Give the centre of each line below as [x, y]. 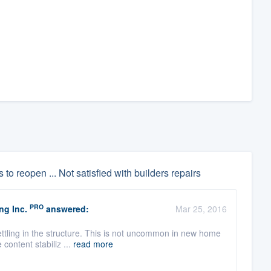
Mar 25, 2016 [201, 209]
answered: [66, 209]
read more [93, 244]
